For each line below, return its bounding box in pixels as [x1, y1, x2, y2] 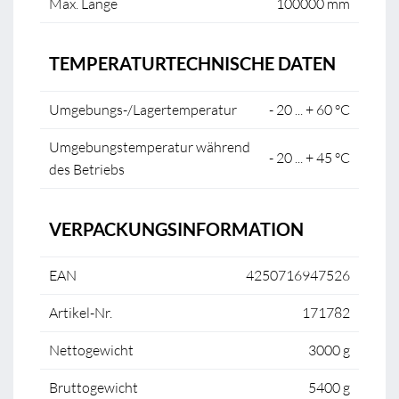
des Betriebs [49, 159, 125, 178]
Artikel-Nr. [49, 303, 112, 322]
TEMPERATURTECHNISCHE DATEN [49, 52, 336, 74]
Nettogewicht [49, 340, 134, 359]
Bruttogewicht [49, 378, 138, 396]
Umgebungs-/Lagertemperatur [49, 100, 237, 118]
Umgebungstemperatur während [49, 137, 250, 156]
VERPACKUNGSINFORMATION [49, 217, 304, 240]
